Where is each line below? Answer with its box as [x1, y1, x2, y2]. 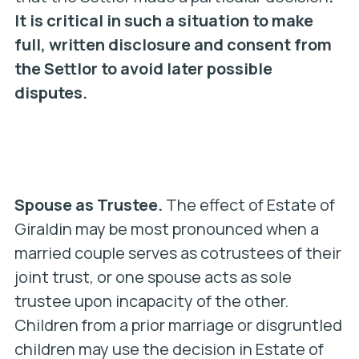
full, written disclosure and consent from [14, 34, 332, 55]
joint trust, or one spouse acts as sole [14, 266, 292, 288]
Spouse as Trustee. [14, 194, 163, 216]
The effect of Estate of [162, 194, 335, 216]
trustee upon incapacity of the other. [14, 290, 288, 312]
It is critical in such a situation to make [14, 10, 313, 31]
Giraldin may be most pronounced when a [14, 218, 319, 240]
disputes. [14, 82, 87, 103]
